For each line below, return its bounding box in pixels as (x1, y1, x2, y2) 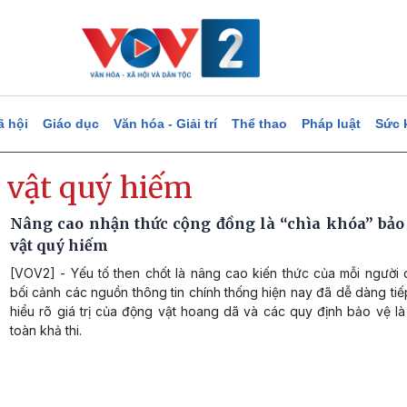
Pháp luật (301, 116, 361, 131)
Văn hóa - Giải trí (113, 116, 217, 131)
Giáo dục (42, 116, 99, 131)
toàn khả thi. (10, 323, 82, 338)
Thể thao (231, 116, 287, 131)
